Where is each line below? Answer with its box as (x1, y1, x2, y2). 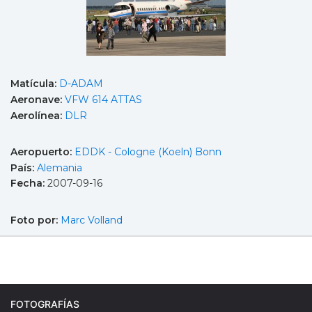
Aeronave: (10, 93, 65, 106)
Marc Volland (61, 213, 123, 226)
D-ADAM (59, 77, 103, 91)
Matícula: (10, 77, 59, 91)
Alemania (37, 161, 82, 174)
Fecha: (10, 177, 47, 190)
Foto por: (10, 213, 61, 226)
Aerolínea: (10, 109, 65, 122)
